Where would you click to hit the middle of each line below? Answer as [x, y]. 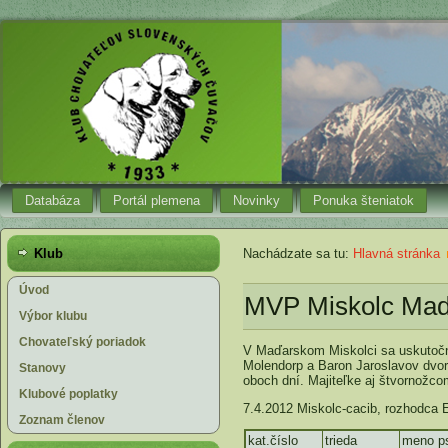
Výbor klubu [53, 316]
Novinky [256, 200]
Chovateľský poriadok [82, 342]
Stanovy [42, 368]
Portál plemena [156, 200]
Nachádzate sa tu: [298, 253]
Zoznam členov [62, 420]
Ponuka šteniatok [363, 200]
